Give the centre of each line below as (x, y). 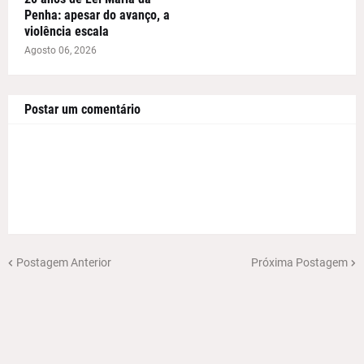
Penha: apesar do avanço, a (97, 15)
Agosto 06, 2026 (61, 51)
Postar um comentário (82, 110)
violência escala (67, 32)
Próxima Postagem (299, 262)
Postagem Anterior (64, 262)
